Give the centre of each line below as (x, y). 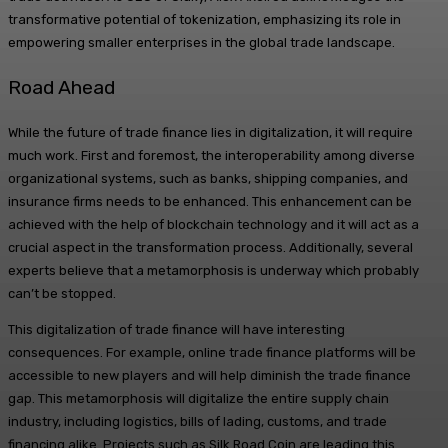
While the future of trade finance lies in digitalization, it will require (210, 133)
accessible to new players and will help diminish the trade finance (209, 376)
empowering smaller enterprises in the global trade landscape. (201, 43)
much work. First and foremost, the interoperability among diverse (211, 156)
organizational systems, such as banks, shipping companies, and (208, 179)
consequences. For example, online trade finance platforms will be (212, 353)
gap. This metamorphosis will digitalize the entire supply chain (198, 399)
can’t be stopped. (62, 294)
